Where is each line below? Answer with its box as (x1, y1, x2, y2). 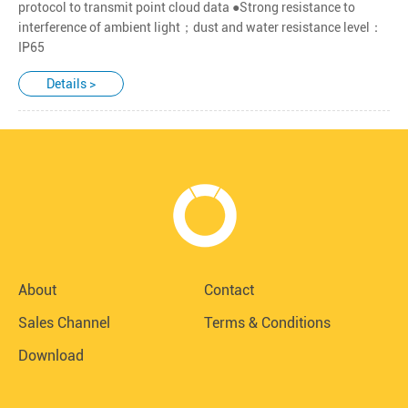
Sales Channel (18, 313, 110, 331)
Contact (204, 280, 254, 299)
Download (18, 346, 84, 364)
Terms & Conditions (204, 313, 331, 331)
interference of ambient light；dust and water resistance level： (18, 19, 382, 35)
